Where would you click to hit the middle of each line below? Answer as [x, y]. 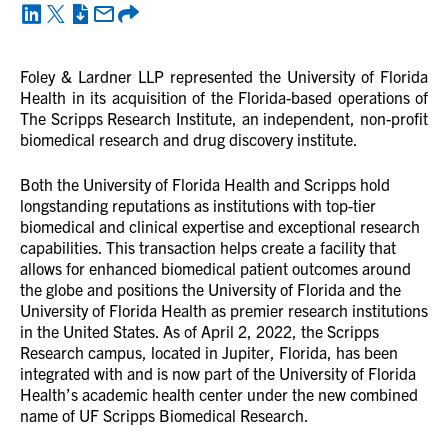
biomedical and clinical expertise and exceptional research [220, 226]
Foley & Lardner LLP [92, 76]
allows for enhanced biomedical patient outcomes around [215, 268]
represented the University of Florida [296, 76]
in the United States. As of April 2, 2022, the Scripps [199, 331]
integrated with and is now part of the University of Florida [218, 373]
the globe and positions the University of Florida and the [210, 289]
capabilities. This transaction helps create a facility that [208, 247]
